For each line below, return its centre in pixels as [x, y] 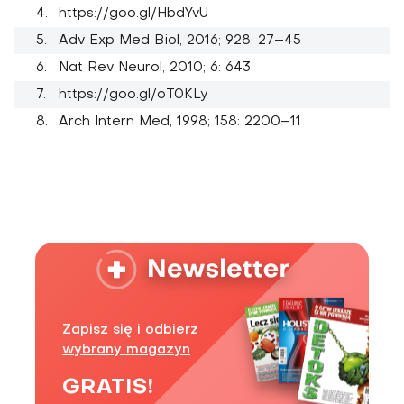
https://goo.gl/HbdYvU [133, 14]
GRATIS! [108, 388]
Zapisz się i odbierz [130, 331]
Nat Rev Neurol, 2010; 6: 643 [155, 68]
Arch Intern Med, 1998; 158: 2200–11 [180, 122]
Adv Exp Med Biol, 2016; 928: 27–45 [180, 41]
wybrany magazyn [126, 350]
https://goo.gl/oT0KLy [133, 95]
